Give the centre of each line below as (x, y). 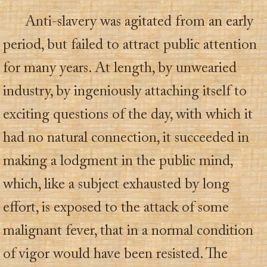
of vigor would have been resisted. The (115, 254)
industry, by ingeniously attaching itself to (125, 92)
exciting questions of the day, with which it (128, 115)
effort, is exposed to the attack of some (116, 208)
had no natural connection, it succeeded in (126, 138)
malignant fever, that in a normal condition (128, 231)
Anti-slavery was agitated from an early (139, 22)
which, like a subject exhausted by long (116, 185)
